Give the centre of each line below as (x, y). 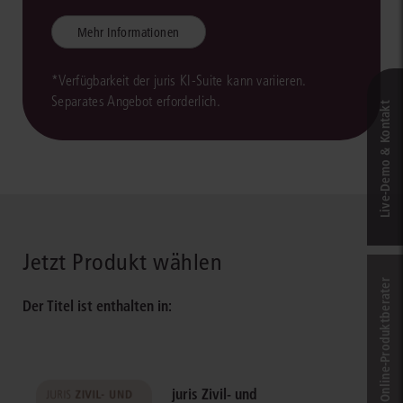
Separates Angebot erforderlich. (136, 101)
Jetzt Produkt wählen (123, 262)
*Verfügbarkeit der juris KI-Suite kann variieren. (179, 80)
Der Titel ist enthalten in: (97, 305)
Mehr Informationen (129, 32)
